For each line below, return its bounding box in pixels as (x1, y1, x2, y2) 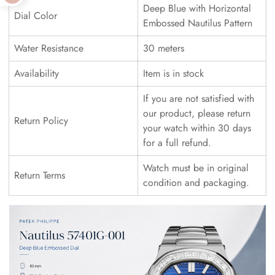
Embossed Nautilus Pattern (143, 16, 252, 30)
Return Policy (14, 114, 68, 128)
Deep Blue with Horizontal (143, 1, 251, 15)
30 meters (143, 41, 184, 55)
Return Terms (14, 168, 65, 182)
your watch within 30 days (143, 121, 251, 135)
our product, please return (143, 106, 250, 120)
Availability (14, 66, 59, 80)
